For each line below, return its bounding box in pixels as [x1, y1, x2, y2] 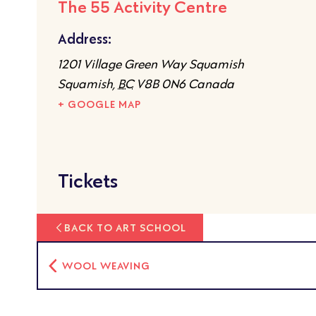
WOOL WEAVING [59, 259, 151, 273]
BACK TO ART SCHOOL [64, 221, 186, 235]
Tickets [58, 169, 118, 193]
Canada [188, 76, 234, 92]
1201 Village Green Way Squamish [58, 56, 244, 73]
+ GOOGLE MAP [58, 97, 141, 111]
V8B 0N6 [136, 76, 186, 92]
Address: [58, 30, 111, 48]
